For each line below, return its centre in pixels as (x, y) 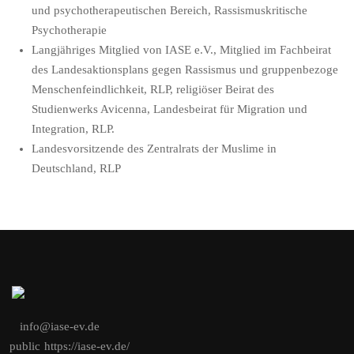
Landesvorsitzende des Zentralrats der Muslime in (154, 149)
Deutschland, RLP (76, 169)
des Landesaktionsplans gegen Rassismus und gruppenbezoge (185, 70)
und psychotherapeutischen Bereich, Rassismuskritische (169, 11)
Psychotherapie (69, 30)
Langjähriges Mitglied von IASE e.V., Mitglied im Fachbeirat (181, 50)
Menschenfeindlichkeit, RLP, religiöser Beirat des (153, 90)
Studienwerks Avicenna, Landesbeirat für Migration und (169, 109)
